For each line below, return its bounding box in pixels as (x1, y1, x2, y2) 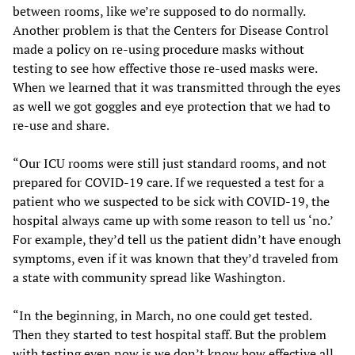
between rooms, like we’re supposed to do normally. (13, 2, 305, 20)
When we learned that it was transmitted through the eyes (13, 78, 341, 96)
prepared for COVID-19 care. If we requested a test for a (13, 173, 324, 191)
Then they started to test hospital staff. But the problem (13, 325, 326, 343)
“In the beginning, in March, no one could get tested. (13, 306, 311, 324)
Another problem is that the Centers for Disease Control (13, 21, 329, 39)
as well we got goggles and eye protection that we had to (13, 97, 330, 115)
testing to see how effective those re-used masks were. (13, 59, 317, 77)
